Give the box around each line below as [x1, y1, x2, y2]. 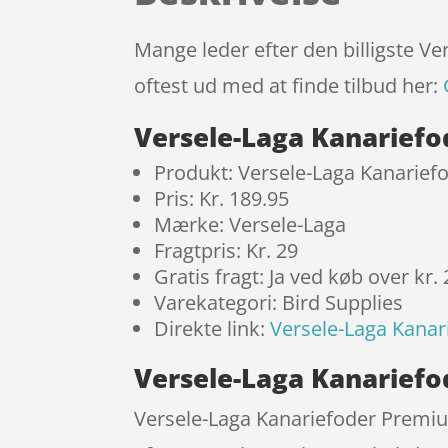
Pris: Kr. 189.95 [154, 185, 290, 213]
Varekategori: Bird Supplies [154, 289, 404, 317]
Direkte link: [154, 315, 271, 343]
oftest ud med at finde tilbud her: [134, 72, 444, 100]
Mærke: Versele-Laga [154, 211, 347, 239]
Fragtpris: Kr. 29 [154, 237, 299, 265]
